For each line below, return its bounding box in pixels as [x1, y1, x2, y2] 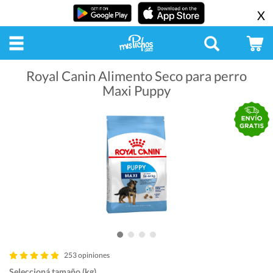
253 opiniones [64, 250, 110, 260]
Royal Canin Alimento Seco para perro [26, 67, 247, 84]
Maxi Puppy [102, 82, 171, 99]
